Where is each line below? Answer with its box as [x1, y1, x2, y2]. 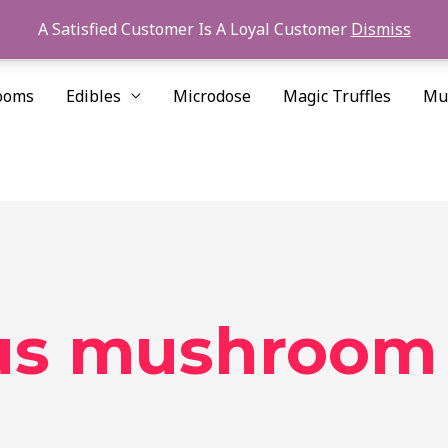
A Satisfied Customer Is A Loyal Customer [37, 18, 351, 40]
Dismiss [350, 18, 411, 40]
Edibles [66, 84, 121, 107]
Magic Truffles [283, 84, 391, 107]
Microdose [173, 84, 251, 107]
